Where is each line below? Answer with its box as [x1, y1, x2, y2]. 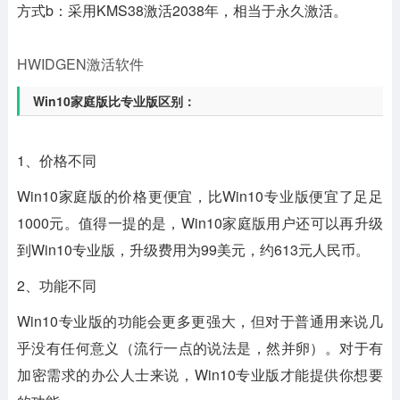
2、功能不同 [16, 274, 96, 296]
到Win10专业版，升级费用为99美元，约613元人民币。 [16, 238, 370, 260]
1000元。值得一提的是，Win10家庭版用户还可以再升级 [16, 212, 384, 233]
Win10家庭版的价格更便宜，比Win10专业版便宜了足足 [16, 185, 384, 206]
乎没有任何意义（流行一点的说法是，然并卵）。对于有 [16, 337, 384, 358]
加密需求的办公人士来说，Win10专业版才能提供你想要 [16, 363, 384, 385]
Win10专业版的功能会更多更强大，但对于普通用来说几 [16, 310, 384, 331]
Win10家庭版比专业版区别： [32, 91, 196, 110]
